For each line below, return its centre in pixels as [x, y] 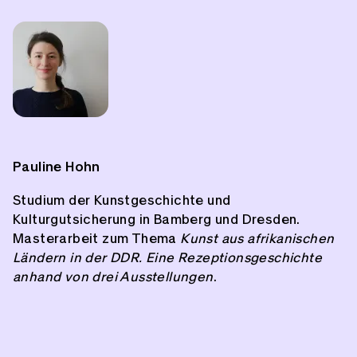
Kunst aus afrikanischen [257, 239]
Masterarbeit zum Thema [97, 239]
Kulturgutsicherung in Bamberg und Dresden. [157, 220]
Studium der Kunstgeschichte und [122, 201]
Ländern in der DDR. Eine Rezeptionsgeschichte [167, 258]
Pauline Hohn [57, 167]
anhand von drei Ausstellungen [113, 277]
